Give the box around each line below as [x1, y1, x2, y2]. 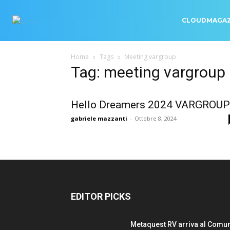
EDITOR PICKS [71, 191, 131, 202]
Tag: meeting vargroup [71, 63, 225, 81]
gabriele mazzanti [71, 114, 127, 122]
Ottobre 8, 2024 [135, 114, 177, 122]
